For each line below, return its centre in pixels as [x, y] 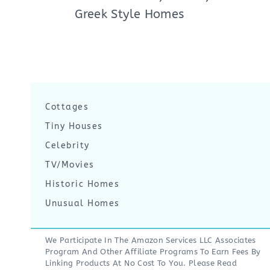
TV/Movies [70, 165]
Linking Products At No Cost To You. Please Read [141, 263]
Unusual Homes [83, 203]
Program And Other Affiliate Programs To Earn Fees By [153, 252]
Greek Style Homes [130, 14]
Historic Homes [82, 184]
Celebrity [67, 146]
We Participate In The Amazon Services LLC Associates [151, 240]
